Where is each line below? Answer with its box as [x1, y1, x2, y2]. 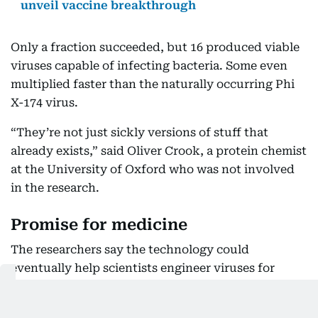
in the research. [11, 181, 99, 195]
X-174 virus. [11, 96, 78, 110]
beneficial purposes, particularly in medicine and [11, 280, 292, 294]
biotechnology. [11, 298, 97, 312]
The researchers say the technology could [11, 243, 249, 257]
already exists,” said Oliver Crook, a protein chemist [11, 144, 307, 158]
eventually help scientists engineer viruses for [11, 261, 275, 275]
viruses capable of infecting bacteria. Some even [11, 59, 287, 73]
